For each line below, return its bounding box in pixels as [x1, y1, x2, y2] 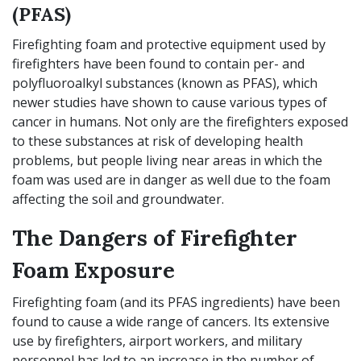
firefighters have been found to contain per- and [12, 55, 305, 73]
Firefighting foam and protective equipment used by [12, 35, 326, 53]
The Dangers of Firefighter [12, 224, 297, 251]
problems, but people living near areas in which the [12, 151, 322, 169]
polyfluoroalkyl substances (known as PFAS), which [12, 74, 317, 92]
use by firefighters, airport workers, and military [12, 332, 302, 350]
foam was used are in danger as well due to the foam [12, 171, 330, 189]
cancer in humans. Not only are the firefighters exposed [12, 113, 348, 131]
